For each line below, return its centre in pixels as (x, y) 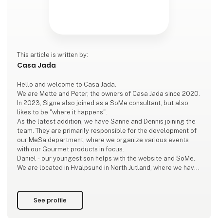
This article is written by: (53, 54)
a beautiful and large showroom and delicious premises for (106, 177)
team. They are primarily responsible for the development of (107, 130)
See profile (50, 200)
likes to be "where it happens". (62, 112)
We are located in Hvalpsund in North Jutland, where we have (108, 167)
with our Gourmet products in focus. (71, 149)
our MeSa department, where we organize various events (103, 140)
